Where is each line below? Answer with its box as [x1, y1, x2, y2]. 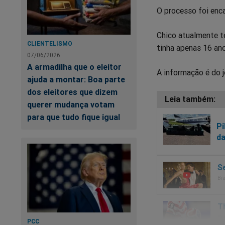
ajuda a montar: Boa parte [27, 74, 125, 85]
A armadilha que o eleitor [27, 62, 122, 72]
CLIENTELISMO [27, 40, 72, 48]
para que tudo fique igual [27, 112, 120, 123]
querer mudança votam [27, 99, 115, 110]
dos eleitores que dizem [27, 87, 118, 97]
